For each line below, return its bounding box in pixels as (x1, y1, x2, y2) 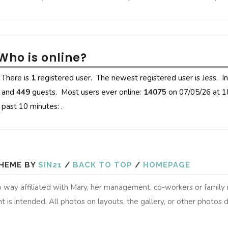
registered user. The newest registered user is (36, 73, 202, 83)
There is (2, 73, 31, 83)
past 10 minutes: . (2, 101, 63, 111)
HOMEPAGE (143, 160, 190, 169)
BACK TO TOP (73, 160, 132, 169)
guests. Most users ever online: (30, 87, 144, 97)
